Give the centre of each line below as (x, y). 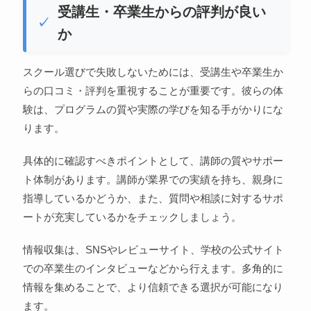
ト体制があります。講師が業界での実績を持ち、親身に (153, 179)
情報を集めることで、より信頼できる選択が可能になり (153, 287)
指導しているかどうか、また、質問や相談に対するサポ (153, 198)
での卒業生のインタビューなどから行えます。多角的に (153, 268)
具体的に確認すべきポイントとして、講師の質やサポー (153, 160)
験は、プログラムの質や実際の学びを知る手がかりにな (153, 109)
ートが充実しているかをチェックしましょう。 (132, 217)
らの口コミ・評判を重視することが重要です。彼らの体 (153, 90)
